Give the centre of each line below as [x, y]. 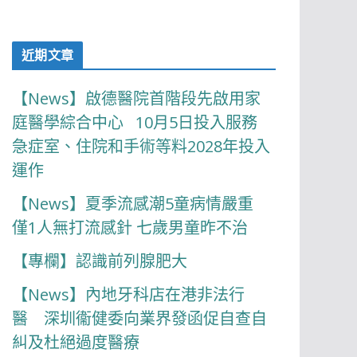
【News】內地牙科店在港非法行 [129, 294]
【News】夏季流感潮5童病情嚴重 [135, 204]
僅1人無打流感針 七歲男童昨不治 [132, 228]
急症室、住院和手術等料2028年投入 [141, 146]
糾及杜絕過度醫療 [76, 342]
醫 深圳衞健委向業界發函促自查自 [140, 318]
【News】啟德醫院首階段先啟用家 [137, 98]
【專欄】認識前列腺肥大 [100, 261]
